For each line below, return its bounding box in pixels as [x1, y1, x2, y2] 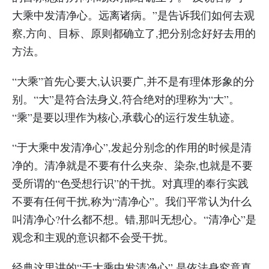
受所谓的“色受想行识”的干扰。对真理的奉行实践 [12, 176, 249, 190]
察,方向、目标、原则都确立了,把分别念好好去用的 [12, 26, 256, 40]
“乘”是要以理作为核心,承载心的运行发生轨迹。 [12, 110, 241, 124]
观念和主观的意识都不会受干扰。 [12, 230, 174, 244]
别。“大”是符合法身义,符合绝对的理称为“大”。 [12, 92, 240, 106]
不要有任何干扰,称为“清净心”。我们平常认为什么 [12, 194, 252, 208]
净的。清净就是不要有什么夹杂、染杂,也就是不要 [12, 158, 253, 172]
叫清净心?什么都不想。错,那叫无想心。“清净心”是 [12, 212, 256, 226]
